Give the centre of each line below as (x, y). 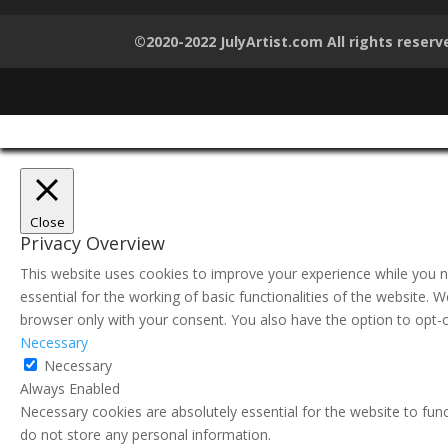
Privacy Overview (92, 242)
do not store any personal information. (145, 434)
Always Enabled (70, 388)
